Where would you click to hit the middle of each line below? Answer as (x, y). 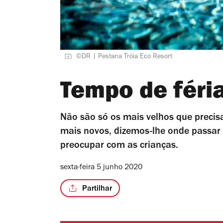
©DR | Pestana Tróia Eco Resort (124, 57)
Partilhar (97, 189)
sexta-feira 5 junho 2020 (101, 167)
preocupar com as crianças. (119, 146)
